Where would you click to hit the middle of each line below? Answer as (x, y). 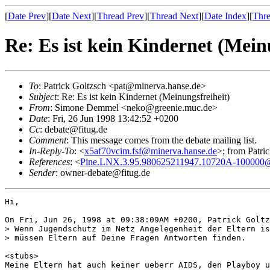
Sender (42, 172)
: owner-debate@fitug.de (103, 172)
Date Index (225, 16)
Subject (43, 96)
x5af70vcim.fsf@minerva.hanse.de (151, 151)
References (49, 162)
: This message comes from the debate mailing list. (162, 140)
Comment (48, 140)
